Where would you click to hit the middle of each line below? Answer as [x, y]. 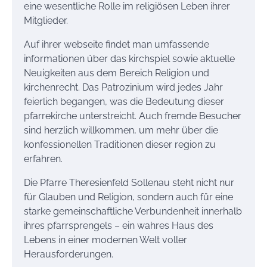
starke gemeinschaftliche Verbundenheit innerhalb [133, 211]
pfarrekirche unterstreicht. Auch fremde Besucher [133, 116]
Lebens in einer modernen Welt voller [105, 240]
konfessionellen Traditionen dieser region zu [120, 144]
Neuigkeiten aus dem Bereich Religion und [117, 73]
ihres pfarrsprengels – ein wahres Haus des [119, 225]
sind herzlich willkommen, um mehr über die [121, 130]
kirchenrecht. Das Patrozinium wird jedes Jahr [123, 87]
